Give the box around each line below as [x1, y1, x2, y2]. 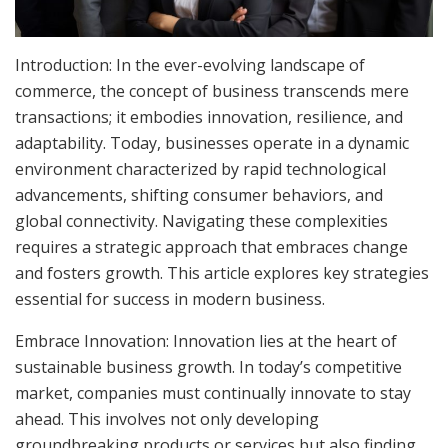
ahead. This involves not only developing [15, 408, 319, 431]
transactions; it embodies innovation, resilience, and [15, 106, 403, 129]
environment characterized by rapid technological [15, 158, 386, 181]
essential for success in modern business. [15, 288, 325, 311]
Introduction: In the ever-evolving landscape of [15, 54, 365, 77]
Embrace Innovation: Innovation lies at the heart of [15, 330, 397, 353]
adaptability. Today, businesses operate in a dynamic [15, 132, 409, 155]
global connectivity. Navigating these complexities [15, 210, 388, 233]
